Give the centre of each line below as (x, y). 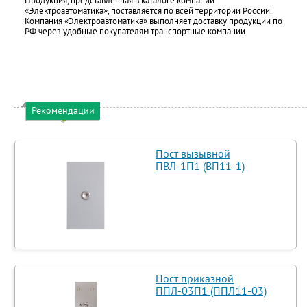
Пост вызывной (193, 153)
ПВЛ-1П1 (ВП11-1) (200, 166)
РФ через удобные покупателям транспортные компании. (136, 31)
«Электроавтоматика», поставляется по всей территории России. (148, 11)
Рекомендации (63, 110)
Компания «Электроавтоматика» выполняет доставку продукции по (153, 21)
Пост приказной (195, 278)
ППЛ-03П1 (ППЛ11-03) (211, 291)
